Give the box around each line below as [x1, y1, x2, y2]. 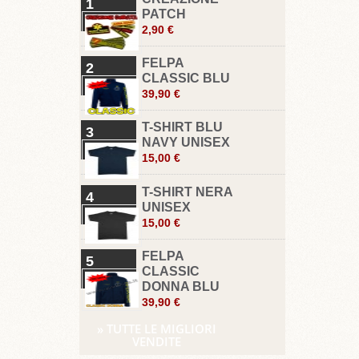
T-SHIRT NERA [141, 184, 232, 199]
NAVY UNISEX [141, 135, 230, 150]
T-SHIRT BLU [141, 120, 223, 135]
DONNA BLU [141, 280, 220, 294]
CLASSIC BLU [141, 71, 230, 85]
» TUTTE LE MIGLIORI [96, 321, 216, 337]
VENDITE [131, 333, 181, 350]
